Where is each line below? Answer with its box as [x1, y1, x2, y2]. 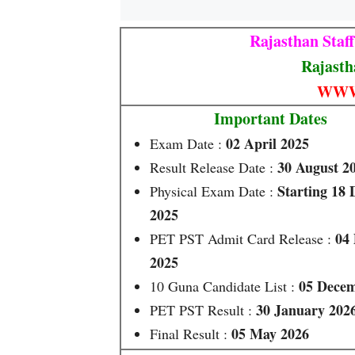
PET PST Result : [150, 300, 256, 319]
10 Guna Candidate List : [150, 277, 299, 296]
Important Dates [214, 107, 327, 130]
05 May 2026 [231, 323, 309, 344]
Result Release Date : [150, 158, 277, 177]
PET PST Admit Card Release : [150, 229, 335, 248]
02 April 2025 [226, 133, 309, 154]
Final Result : [150, 324, 231, 343]
